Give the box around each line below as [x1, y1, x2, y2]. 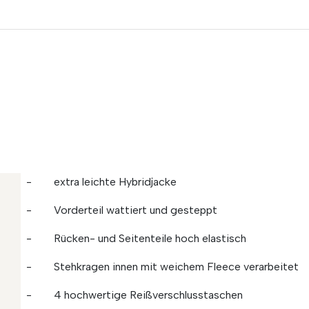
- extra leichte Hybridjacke [26, 175, 177, 188]
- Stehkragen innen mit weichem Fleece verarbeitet [26, 260, 299, 273]
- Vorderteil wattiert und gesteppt [26, 203, 217, 217]
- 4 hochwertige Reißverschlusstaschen [26, 288, 243, 301]
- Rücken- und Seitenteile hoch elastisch [26, 232, 246, 245]
